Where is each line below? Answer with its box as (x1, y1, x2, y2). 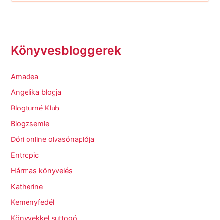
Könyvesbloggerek (11, 43, 122, 58)
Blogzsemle (11, 119, 50, 129)
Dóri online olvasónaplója (11, 135, 95, 144)
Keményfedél (11, 197, 55, 207)
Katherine (11, 182, 43, 191)
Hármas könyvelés (11, 166, 73, 175)
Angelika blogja (11, 88, 62, 97)
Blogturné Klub (11, 104, 60, 113)
